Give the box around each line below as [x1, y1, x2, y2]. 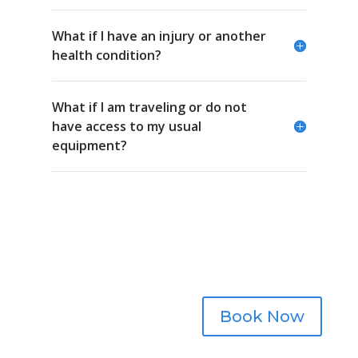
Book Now [220, 307, 305, 326]
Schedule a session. [86, 240, 272, 268]
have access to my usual [51, 117, 201, 135]
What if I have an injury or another [51, 27, 266, 45]
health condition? [51, 46, 161, 64]
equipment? [51, 137, 127, 154]
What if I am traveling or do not [51, 98, 247, 116]
